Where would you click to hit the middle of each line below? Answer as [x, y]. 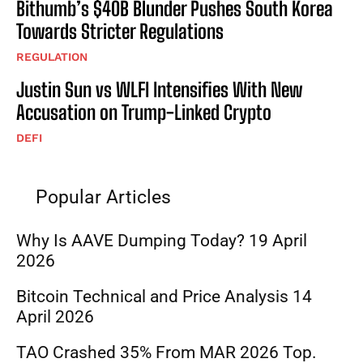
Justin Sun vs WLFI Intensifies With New [159, 89]
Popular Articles [103, 197]
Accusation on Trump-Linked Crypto [144, 112]
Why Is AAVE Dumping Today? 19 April [162, 240]
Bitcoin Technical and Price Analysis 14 [164, 296]
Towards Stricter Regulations [120, 31]
